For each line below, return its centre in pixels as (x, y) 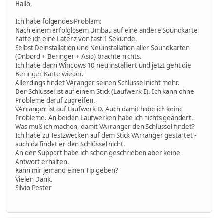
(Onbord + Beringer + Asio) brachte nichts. (78, 56)
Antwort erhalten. (42, 161)
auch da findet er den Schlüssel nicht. (70, 144)
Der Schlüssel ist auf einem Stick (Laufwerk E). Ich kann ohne (105, 91)
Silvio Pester (33, 188)
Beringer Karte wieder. (49, 74)
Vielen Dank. (34, 179)
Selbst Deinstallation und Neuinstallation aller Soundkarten (102, 47)
